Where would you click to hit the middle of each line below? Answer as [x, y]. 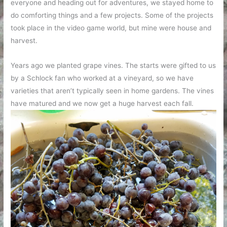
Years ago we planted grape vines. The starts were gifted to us [113, 65]
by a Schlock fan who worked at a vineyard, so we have [102, 78]
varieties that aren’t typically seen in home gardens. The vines [112, 90]
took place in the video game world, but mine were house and [111, 28]
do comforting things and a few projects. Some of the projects [112, 15]
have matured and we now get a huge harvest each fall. [102, 103]
